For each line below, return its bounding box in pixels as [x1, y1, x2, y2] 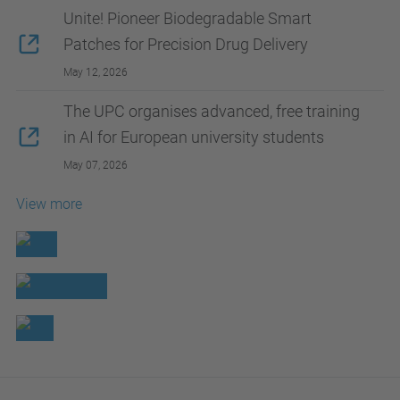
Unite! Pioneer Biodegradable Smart [63, 8, 312, 28]
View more [16, 195, 82, 212]
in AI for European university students [63, 127, 324, 146]
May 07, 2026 [63, 158, 128, 171]
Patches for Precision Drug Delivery [63, 34, 308, 54]
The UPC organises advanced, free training [63, 101, 360, 121]
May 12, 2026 [63, 65, 128, 79]
